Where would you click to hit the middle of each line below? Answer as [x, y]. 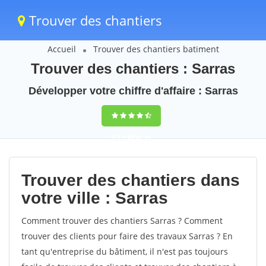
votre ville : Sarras [95, 198]
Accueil [61, 49]
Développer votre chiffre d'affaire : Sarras [133, 91]
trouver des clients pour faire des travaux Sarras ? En [127, 236]
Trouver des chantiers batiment [156, 49]
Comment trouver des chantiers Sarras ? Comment [122, 221]
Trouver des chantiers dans [131, 180]
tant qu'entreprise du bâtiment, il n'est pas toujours [125, 251]
